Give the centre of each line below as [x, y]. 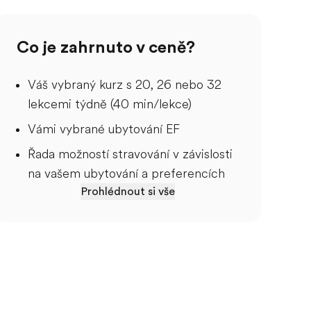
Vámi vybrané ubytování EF [104, 129]
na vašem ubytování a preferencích [126, 174]
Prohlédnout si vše [127, 192]
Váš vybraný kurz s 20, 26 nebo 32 [125, 85]
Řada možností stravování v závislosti [130, 154]
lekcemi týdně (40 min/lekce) [110, 104]
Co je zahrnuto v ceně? [106, 47]
